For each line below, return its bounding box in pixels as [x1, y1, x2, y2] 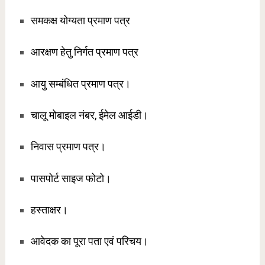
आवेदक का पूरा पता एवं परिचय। [30, 235, 148, 248]
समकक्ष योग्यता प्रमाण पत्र [30, 14, 130, 27]
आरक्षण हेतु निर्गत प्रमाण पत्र [30, 46, 138, 59]
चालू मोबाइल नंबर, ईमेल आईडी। [30, 108, 151, 121]
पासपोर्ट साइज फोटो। [30, 172, 111, 185]
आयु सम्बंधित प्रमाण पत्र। [30, 77, 131, 90]
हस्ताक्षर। [30, 203, 68, 216]
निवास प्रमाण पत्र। [30, 140, 106, 153]
